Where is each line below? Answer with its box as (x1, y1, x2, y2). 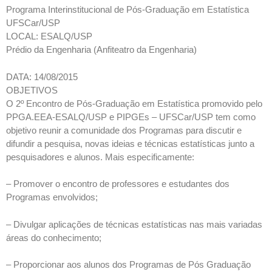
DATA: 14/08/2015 (6, 71, 78, 82)
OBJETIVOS (6, 84, 58, 95)
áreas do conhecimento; (6, 232, 101, 243)
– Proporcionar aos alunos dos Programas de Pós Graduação (6, 259, 251, 270)
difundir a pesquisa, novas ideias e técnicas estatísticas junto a (6, 138, 254, 149)
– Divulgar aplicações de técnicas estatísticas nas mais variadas (6, 219, 262, 229)
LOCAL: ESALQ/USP (6, 31, 92, 41)
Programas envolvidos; (6, 192, 98, 202)
